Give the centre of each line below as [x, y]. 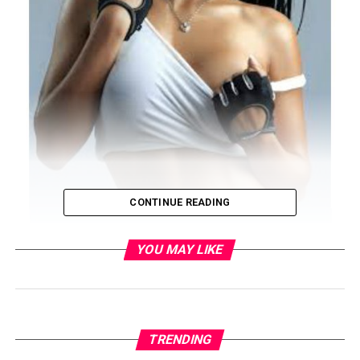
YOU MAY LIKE [180, 250]
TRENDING [180, 340]
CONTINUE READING [180, 202]
